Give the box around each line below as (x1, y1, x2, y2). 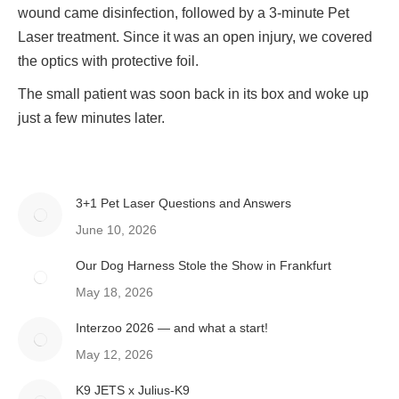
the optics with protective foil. (18, 53, 199, 69)
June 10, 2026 (76, 222, 157, 237)
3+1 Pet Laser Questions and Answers (76, 195, 291, 210)
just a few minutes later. (18, 110, 165, 126)
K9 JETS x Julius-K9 (76, 382, 190, 397)
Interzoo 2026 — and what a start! (76, 320, 268, 335)
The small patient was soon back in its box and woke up (18, 85, 369, 102)
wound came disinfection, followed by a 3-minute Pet (18, 4, 349, 20)
